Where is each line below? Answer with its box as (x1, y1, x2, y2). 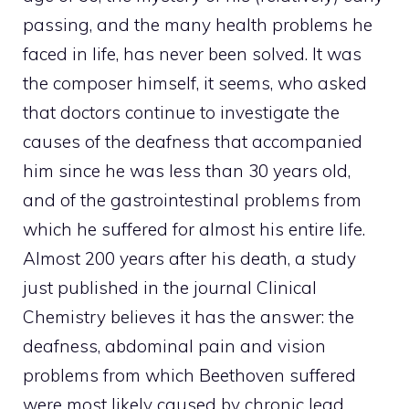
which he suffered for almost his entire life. (23, 218, 365, 241)
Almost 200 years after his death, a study (23, 247, 356, 270)
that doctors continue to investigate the (23, 101, 340, 124)
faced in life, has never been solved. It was (23, 43, 362, 66)
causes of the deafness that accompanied (23, 131, 362, 153)
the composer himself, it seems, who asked (23, 72, 367, 95)
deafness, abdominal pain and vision (23, 335, 326, 358)
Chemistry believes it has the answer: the (23, 306, 354, 329)
